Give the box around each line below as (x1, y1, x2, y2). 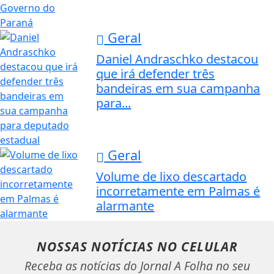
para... (96, 94, 131, 111)
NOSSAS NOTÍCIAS (36, 237, 157, 255)
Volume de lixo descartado (96, 168, 247, 185)
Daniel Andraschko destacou (96, 50, 259, 67)
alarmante (96, 197, 155, 214)
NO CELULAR (157, 237, 238, 255)
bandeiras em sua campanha (96, 80, 261, 97)
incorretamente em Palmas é (96, 182, 261, 199)
